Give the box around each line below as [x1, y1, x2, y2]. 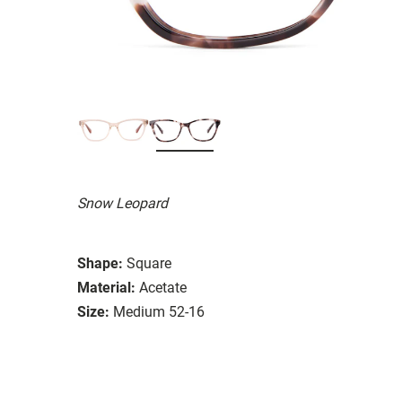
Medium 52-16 [113, 302, 205, 320]
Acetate [139, 278, 187, 296]
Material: [77, 278, 135, 296]
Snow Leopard [77, 194, 168, 212]
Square [127, 254, 171, 272]
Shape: [77, 254, 123, 272]
